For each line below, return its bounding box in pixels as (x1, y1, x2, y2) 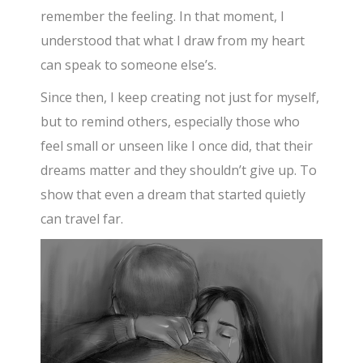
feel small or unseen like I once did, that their (41, 137, 314, 156)
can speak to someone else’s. (41, 56, 217, 75)
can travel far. (41, 210, 124, 228)
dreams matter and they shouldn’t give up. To (41, 161, 318, 180)
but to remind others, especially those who (41, 113, 301, 131)
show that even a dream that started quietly (41, 186, 306, 204)
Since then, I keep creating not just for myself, (41, 88, 320, 107)
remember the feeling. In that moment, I (41, 7, 285, 26)
